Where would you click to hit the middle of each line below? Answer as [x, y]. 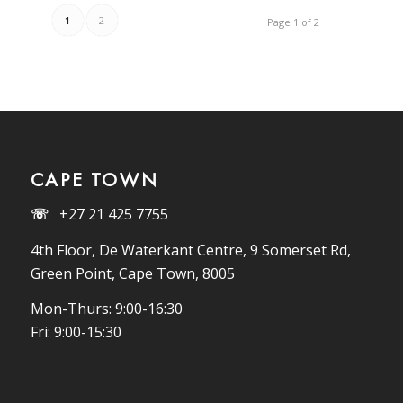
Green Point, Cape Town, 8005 [132, 273]
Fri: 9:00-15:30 [76, 332]
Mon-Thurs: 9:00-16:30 [106, 309]
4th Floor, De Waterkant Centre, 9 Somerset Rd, [190, 250]
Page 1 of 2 [294, 22]
